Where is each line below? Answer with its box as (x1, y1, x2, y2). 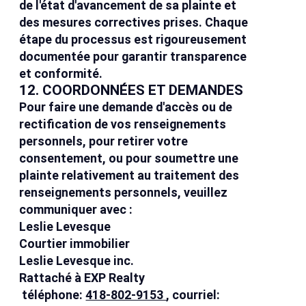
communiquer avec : (19, 202, 133, 217)
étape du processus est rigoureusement (19, 32, 247, 47)
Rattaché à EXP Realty (19, 270, 145, 286)
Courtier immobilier (19, 236, 130, 251)
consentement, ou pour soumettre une (19, 151, 239, 166)
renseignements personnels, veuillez (19, 185, 228, 200)
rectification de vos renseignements (19, 117, 227, 132)
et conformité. (19, 66, 103, 81)
